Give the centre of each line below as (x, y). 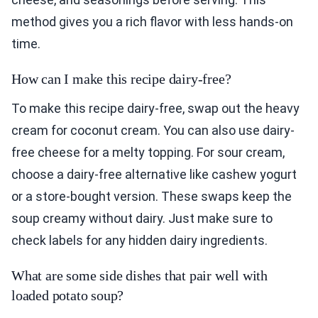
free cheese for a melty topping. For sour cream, (148, 153)
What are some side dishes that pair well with (139, 276)
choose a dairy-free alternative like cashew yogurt (154, 175)
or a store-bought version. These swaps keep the (152, 197)
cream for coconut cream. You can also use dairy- (153, 131)
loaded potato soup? (68, 296)
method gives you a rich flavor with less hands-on (152, 22)
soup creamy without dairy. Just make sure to (142, 219)
